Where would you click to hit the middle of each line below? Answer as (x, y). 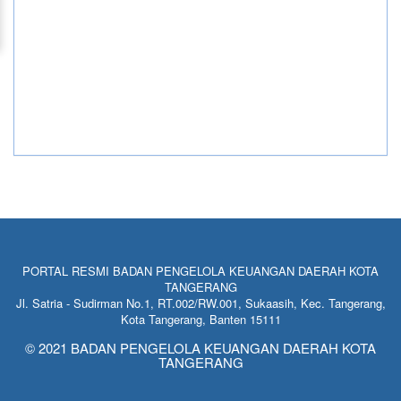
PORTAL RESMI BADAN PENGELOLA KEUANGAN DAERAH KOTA (200, 271)
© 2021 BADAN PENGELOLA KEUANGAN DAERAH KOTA (200, 348)
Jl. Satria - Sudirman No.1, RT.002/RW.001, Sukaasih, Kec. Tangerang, (200, 303)
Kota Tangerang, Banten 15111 (200, 319)
